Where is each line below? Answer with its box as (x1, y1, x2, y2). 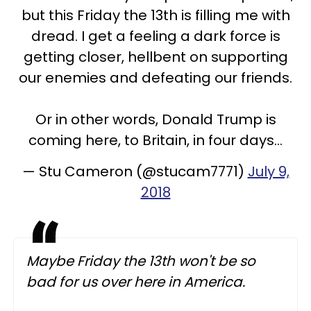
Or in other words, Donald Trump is (35, 109, 276, 129)
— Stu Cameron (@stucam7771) (22, 161, 248, 181)
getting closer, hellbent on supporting (23, 47, 288, 67)
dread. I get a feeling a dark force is (31, 26, 280, 46)
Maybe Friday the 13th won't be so (26, 251, 255, 271)
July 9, (247, 161, 289, 181)
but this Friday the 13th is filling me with (21, 5, 290, 25)
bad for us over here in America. (26, 271, 249, 292)
